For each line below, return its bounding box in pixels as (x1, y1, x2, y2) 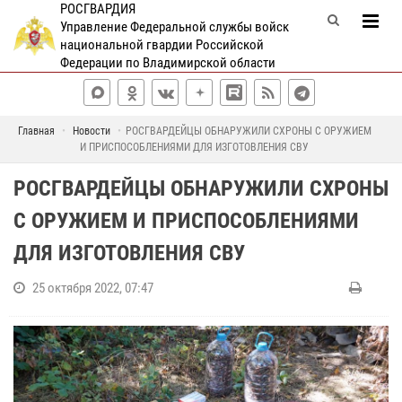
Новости (72, 125, 110, 137)
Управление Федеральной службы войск (59, 19, 289, 35)
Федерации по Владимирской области (59, 55, 275, 71)
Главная (17, 125, 55, 137)
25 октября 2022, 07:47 (32, 280, 153, 296)
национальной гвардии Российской (59, 37, 264, 53)
